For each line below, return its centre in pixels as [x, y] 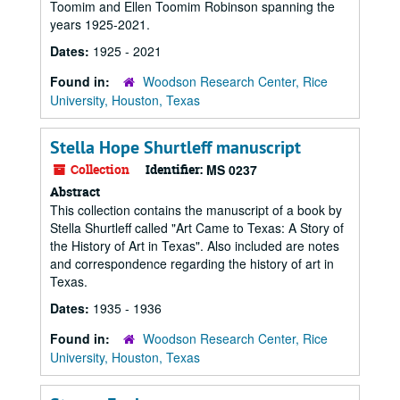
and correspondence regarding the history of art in [192, 263]
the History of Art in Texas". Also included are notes [195, 246]
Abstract [75, 192]
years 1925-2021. [100, 24]
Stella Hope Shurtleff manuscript [175, 147]
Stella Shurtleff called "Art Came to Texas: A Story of [197, 228]
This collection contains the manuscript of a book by [196, 210]
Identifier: [174, 169]
